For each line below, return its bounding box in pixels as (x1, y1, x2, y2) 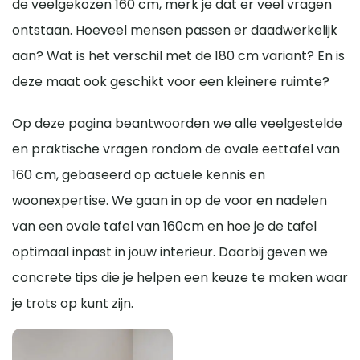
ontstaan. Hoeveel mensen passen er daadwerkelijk (12, 20, 337, 39)
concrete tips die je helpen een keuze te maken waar (12, 268, 348, 287)
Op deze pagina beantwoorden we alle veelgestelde (12, 113, 342, 133)
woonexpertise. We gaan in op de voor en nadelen (12, 190, 327, 210)
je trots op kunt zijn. (12, 293, 133, 313)
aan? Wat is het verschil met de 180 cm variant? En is (12, 46, 345, 65)
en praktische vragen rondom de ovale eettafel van (12, 139, 340, 158)
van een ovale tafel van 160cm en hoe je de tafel (12, 216, 317, 235)
